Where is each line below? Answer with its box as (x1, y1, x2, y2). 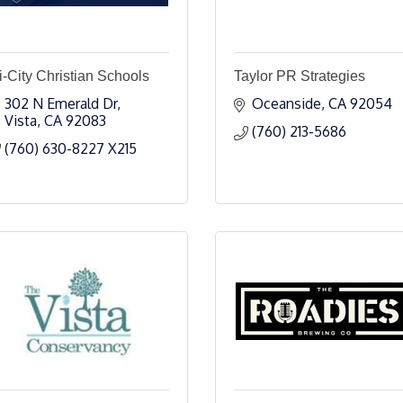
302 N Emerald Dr (4, 94, 117, 112)
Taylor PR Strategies (234, 68, 365, 84)
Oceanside (252, 94, 321, 112)
